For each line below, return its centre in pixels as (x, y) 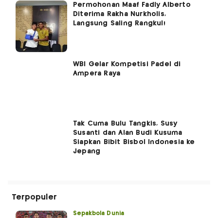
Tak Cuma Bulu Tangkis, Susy (125, 124)
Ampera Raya (97, 74)
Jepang (87, 152)
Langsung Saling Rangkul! (119, 24)
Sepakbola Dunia (99, 214)
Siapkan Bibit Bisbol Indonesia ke (134, 142)
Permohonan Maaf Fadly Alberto (132, 5)
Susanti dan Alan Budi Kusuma (128, 133)
